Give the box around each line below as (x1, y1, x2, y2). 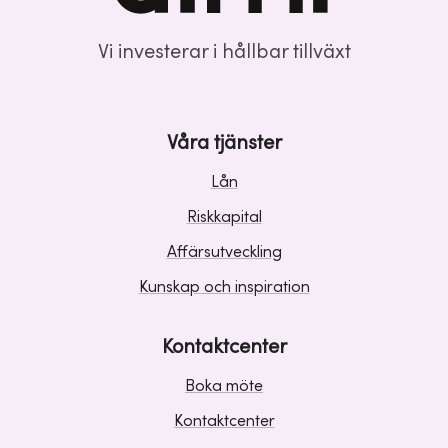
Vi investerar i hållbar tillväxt (97, 39, 351, 64)
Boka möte (185, 376, 263, 395)
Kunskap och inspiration (138, 277, 310, 296)
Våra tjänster (166, 130, 282, 155)
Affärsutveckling (166, 242, 282, 261)
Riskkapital (186, 207, 262, 226)
